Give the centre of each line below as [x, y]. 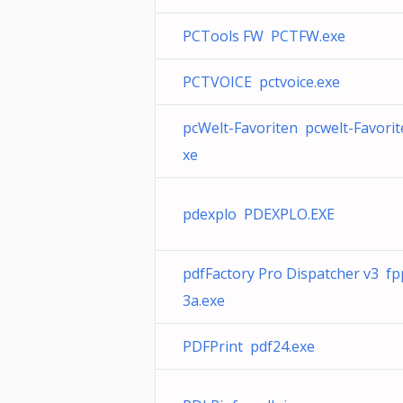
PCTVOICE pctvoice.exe [261, 82]
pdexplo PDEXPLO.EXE [259, 214]
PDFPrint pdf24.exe [249, 346]
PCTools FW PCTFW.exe [264, 36]
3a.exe [204, 300]
